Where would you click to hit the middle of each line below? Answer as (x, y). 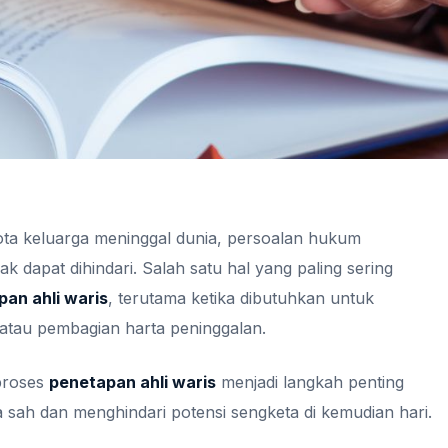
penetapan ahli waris (132, 382)
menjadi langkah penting (310, 382)
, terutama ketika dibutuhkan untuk (241, 298)
